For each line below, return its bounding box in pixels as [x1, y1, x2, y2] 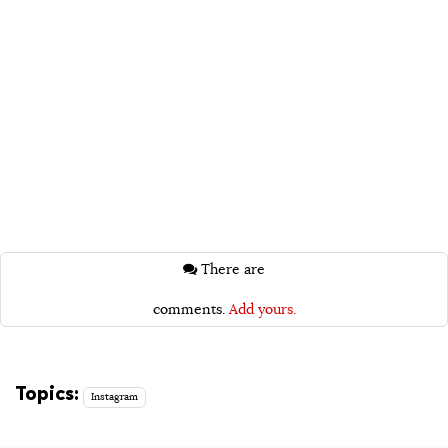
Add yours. [228, 300, 296, 319]
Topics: [15, 380, 79, 405]
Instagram [91, 390, 139, 403]
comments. [152, 300, 229, 319]
